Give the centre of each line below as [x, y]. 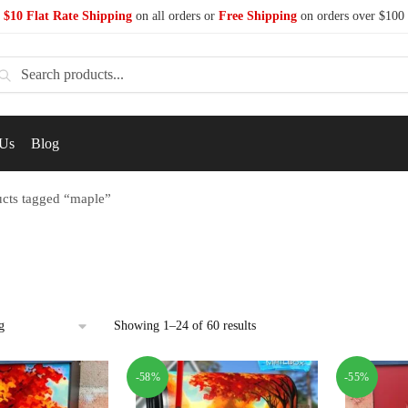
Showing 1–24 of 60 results [184, 326]
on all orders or [175, 16]
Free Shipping [258, 16]
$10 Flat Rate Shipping [68, 16]
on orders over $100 [351, 16]
